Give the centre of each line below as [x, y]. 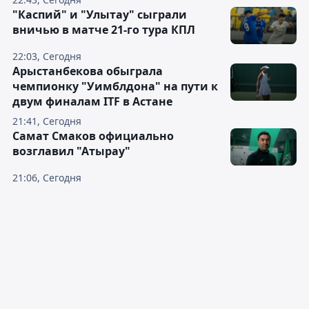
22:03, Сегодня [47, 56]
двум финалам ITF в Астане [92, 101]
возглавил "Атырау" [71, 151]
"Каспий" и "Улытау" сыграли [100, 14]
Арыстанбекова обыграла [88, 71]
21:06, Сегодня [47, 178]
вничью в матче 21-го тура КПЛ [104, 30]
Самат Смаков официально [93, 136]
